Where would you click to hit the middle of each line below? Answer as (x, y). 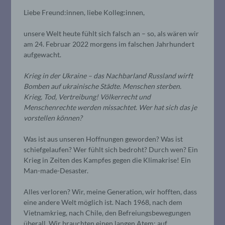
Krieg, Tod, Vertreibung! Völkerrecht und (87, 96)
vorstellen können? (55, 118)
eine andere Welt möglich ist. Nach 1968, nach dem (103, 202)
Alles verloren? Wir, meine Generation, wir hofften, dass (110, 191)
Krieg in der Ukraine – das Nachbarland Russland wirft (108, 75)
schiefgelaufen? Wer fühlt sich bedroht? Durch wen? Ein (111, 149)
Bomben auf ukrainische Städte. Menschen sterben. (103, 86)
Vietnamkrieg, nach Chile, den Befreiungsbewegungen (107, 212)
